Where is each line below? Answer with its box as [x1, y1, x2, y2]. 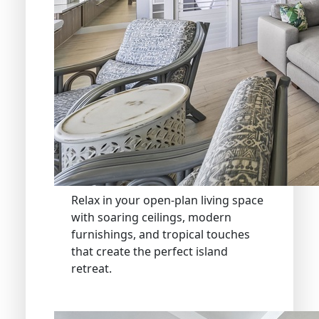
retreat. [71, 260, 112, 276]
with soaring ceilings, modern [71, 209, 231, 225]
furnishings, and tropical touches [71, 226, 250, 242]
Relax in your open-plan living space [71, 192, 263, 208]
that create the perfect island [71, 243, 228, 259]
